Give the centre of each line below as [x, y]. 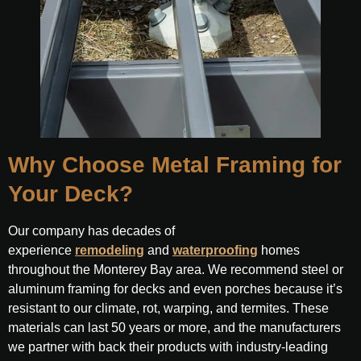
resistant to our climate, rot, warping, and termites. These [168, 308]
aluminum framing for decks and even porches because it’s [175, 289]
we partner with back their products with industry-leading [168, 347]
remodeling [110, 250]
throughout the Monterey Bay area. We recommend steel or [176, 270]
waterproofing [215, 250]
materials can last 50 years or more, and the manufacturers [174, 328]
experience [41, 250]
